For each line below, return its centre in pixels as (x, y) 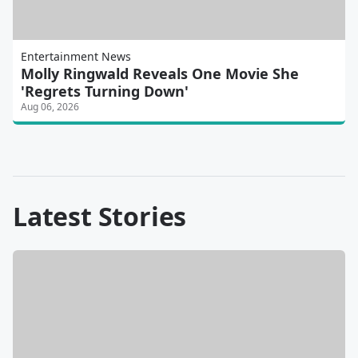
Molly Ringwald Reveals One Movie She (160, 74)
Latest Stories (100, 217)
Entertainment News (76, 57)
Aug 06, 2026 (50, 107)
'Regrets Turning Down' (105, 91)
